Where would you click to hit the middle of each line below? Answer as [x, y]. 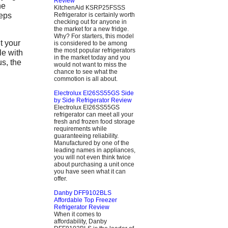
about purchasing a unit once [94, 164]
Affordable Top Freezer [85, 200]
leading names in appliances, [95, 150]
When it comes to [78, 214]
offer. [61, 178]
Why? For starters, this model [94, 36]
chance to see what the [86, 72]
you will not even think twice [92, 157]
